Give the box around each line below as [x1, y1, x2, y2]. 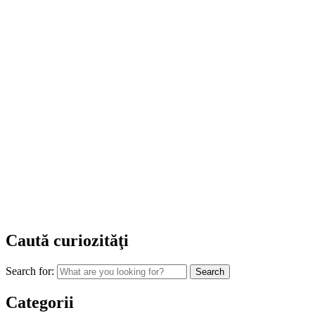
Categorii [6, 292, 74, 311]
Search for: [6, 264, 54, 277]
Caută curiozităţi [6, 231, 129, 250]
